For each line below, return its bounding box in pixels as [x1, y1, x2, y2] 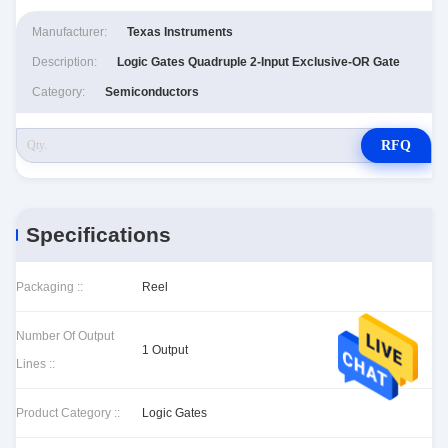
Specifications [26, 223, 171, 246]
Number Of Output [16, 329, 114, 343]
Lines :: [16, 357, 55, 371]
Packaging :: [16, 279, 83, 294]
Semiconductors [105, 85, 199, 99]
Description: [32, 55, 97, 69]
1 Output [142, 343, 188, 357]
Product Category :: [16, 406, 120, 420]
